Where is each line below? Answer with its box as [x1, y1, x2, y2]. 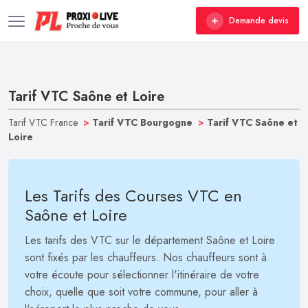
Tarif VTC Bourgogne [92, 115, 195, 129]
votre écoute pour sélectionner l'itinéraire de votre [25, 267, 259, 283]
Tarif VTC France [8, 115, 80, 129]
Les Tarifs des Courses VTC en [25, 184, 242, 208]
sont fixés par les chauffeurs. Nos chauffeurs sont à [25, 250, 267, 265]
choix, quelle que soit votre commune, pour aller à [25, 284, 258, 300]
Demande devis [229, 14, 289, 27]
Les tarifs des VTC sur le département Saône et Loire [25, 232, 275, 248]
